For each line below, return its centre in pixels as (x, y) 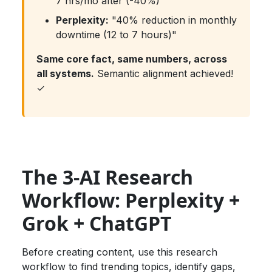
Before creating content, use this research (120, 252)
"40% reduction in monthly (173, 20)
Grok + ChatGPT (97, 223)
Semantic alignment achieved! (164, 74)
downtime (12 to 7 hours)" (116, 35)
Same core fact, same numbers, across (132, 59)
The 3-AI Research (107, 177)
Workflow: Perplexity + (131, 200)
